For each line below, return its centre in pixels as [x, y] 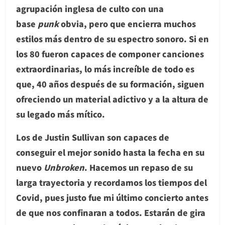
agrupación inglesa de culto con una [90, 8]
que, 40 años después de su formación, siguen [110, 84]
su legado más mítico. [61, 114]
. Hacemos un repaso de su [139, 167]
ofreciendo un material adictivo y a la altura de [112, 99]
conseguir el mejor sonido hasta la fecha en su [110, 152]
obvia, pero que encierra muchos [127, 23]
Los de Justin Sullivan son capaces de [93, 137]
